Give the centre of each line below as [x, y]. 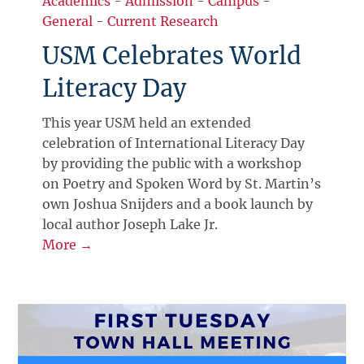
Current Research [163, 21]
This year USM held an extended [147, 122]
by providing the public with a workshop [172, 163]
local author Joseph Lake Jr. [130, 224]
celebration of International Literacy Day [174, 143]
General [68, 21]
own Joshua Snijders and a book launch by [178, 204]
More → [68, 244]
